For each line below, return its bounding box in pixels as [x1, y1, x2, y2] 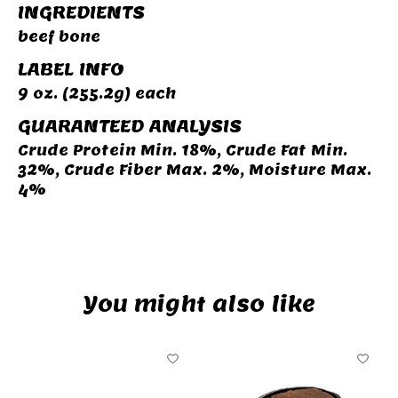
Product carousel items [18, 341, 218, 361]
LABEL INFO [18, 57, 124, 81]
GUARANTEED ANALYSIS [18, 115, 242, 139]
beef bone [18, 27, 100, 46]
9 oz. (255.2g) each [18, 84, 176, 103]
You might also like [83, 290, 315, 317]
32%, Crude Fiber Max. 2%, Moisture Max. [18, 160, 371, 179]
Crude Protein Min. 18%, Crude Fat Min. [18, 140, 347, 160]
